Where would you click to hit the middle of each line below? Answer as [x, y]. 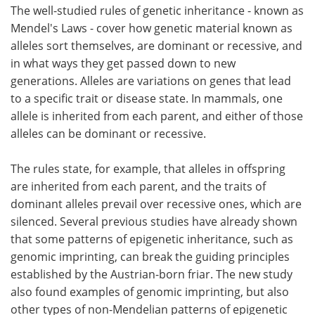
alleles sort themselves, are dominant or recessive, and [156, 46]
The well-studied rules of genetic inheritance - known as [157, 11]
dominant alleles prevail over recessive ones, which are [156, 204]
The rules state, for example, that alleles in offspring [148, 169]
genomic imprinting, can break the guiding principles [150, 257]
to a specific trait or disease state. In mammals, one [147, 98]
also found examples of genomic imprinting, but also [150, 292]
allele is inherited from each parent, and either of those [157, 116]
